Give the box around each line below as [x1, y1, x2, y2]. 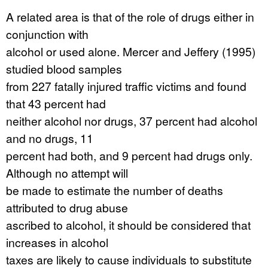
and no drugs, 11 [6, 130, 93, 146]
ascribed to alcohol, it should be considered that [6, 217, 251, 233]
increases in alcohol [6, 234, 108, 250]
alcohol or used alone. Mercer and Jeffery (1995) [6, 43, 255, 59]
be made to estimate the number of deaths [6, 182, 223, 198]
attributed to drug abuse [6, 199, 128, 215]
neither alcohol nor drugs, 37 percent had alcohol [6, 112, 257, 129]
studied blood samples [6, 60, 122, 77]
